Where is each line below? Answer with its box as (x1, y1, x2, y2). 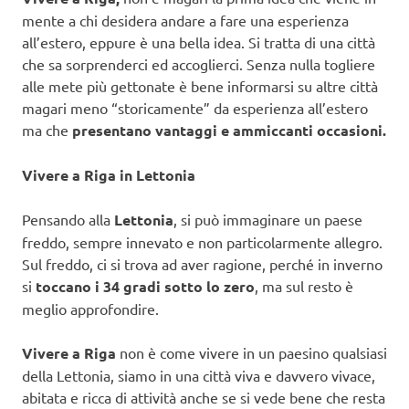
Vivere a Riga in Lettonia (22, 165, 195, 185)
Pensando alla (22, 210, 110, 229)
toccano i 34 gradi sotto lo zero (36, 277, 255, 297)
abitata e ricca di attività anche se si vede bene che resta (22, 388, 385, 407)
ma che (22, 121, 72, 140)
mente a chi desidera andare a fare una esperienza (22, 11, 349, 30)
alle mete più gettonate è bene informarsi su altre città (22, 77, 378, 96)
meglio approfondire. (22, 299, 159, 319)
